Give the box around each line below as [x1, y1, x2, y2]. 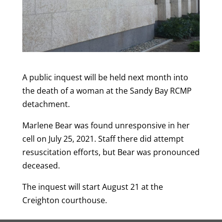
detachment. [22, 98, 70, 110]
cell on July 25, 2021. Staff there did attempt [22, 133, 184, 144]
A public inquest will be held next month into [22, 71, 188, 83]
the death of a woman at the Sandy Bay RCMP [22, 85, 192, 96]
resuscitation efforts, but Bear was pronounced [22, 146, 200, 158]
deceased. [22, 160, 60, 171]
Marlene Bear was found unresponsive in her [22, 119, 190, 131]
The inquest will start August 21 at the [22, 181, 163, 192]
